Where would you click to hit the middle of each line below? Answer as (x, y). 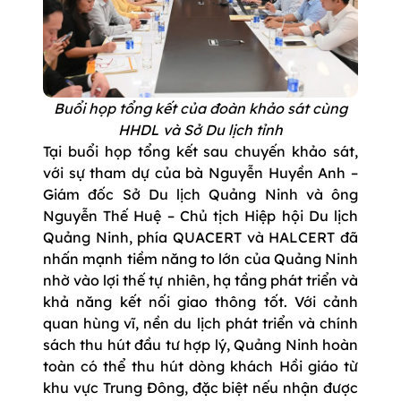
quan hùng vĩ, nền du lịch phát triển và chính (200, 323)
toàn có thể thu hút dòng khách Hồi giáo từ (200, 366)
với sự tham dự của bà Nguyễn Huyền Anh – (200, 172)
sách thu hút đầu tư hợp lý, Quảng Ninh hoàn (200, 344)
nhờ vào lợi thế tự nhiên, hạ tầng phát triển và (200, 280)
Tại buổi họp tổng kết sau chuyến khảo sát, (200, 151)
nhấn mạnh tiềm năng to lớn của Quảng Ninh (200, 258)
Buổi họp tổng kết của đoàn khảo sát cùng (200, 108)
